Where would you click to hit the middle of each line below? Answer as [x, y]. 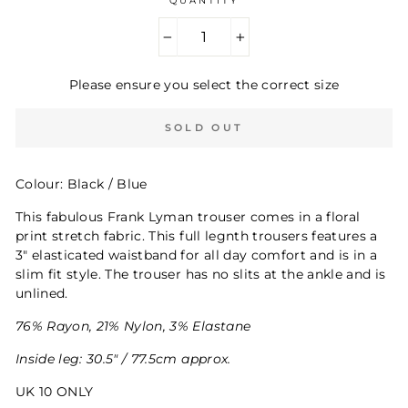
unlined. [42, 293]
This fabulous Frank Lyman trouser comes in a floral [188, 217]
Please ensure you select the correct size [204, 85]
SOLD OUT [204, 127]
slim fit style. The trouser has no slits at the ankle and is [201, 274]
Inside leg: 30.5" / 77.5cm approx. [123, 359]
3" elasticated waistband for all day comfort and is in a [197, 255]
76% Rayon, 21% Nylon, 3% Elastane [133, 326]
